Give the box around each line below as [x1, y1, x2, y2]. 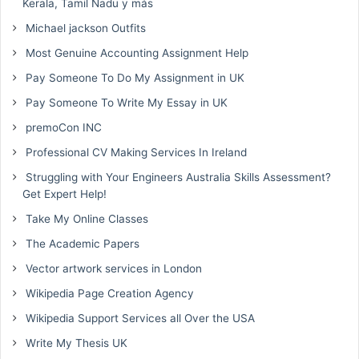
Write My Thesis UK [22, 336, 127, 349]
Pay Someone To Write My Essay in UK [22, 95, 228, 109]
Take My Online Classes [22, 212, 148, 225]
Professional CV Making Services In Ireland [22, 145, 247, 159]
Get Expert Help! [22, 187, 107, 200]
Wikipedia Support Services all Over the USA [22, 311, 255, 325]
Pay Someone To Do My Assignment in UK [22, 71, 244, 84]
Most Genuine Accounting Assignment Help [22, 46, 248, 59]
